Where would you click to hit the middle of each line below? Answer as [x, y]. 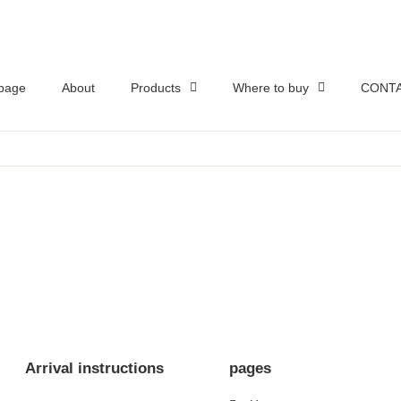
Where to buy [271, 88]
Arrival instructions [94, 369]
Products [156, 88]
